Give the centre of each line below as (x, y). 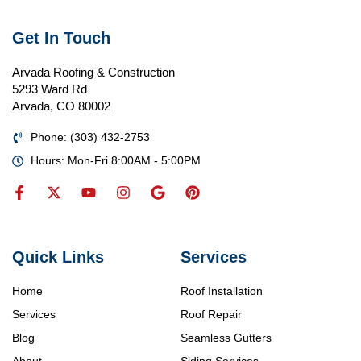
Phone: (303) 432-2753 (90, 137)
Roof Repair (211, 314)
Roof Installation (222, 290)
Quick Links (58, 257)
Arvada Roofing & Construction (93, 73)
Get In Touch (61, 38)
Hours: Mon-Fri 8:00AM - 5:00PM (115, 161)
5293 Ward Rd (50, 89)
